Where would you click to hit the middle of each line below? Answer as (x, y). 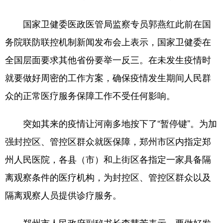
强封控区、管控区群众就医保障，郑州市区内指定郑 (108, 141)
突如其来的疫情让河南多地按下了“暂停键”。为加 (111, 123)
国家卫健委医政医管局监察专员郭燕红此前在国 (108, 24)
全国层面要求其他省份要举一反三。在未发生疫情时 (108, 59)
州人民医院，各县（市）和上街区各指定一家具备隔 (108, 159)
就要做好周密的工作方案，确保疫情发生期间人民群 (108, 77)
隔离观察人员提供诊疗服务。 (63, 195)
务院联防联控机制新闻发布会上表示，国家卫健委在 (108, 42)
